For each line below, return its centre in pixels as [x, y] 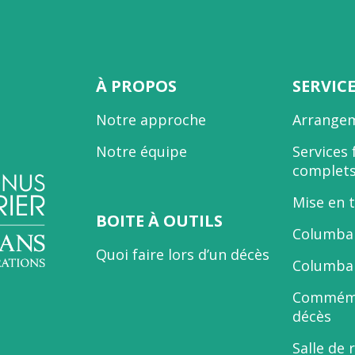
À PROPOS [136, 86]
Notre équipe [141, 151]
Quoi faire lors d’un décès [182, 255]
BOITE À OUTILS [159, 221]
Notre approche [151, 120]
